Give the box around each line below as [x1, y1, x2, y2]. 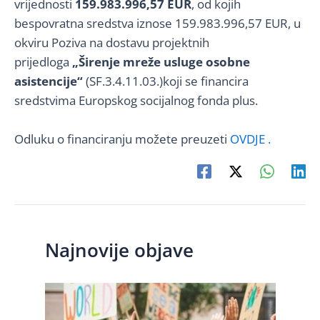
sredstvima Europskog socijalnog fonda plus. [14, 91, 258, 109]
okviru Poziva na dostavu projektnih [14, 34, 209, 51]
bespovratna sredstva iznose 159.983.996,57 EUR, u [14, 14, 301, 31]
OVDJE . [230, 131, 271, 148]
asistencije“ [14, 72, 83, 89]
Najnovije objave [44, 236, 194, 263]
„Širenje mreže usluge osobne [72, 53, 250, 70]
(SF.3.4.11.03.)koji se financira [83, 72, 249, 89]
